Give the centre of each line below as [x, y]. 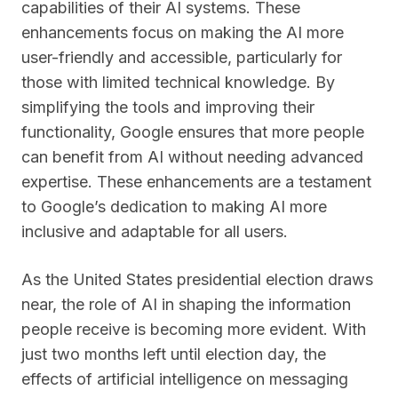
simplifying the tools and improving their [168, 107]
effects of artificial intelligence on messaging [185, 379]
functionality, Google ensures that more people [193, 132]
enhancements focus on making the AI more [183, 32]
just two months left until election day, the [174, 354]
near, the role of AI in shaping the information [186, 304]
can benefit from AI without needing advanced [192, 157]
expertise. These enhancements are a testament [196, 182]
